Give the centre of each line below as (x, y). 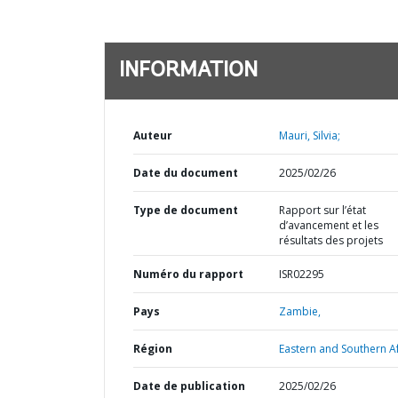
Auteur (153, 135)
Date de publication (189, 386)
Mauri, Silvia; (309, 135)
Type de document (186, 210)
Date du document (186, 173)
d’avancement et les (328, 225)
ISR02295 (301, 274)
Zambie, (299, 311)
